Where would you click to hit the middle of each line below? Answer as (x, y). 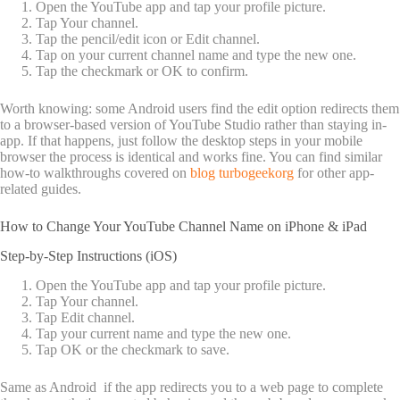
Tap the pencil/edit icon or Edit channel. (148, 39)
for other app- (334, 173)
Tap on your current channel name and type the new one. (196, 55)
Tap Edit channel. (85, 317)
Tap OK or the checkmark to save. (133, 349)
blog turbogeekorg (242, 173)
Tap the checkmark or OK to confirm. (142, 71)
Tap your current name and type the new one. (163, 333)
